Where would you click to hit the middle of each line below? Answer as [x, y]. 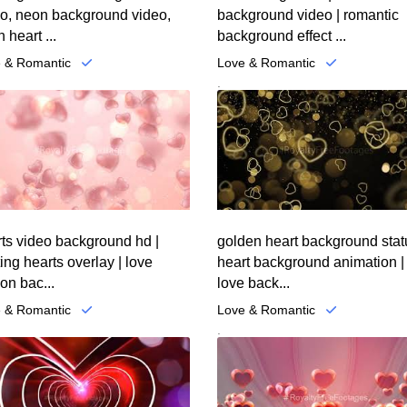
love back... [253, 283]
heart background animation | [311, 262]
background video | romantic [308, 15]
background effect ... [282, 36]
